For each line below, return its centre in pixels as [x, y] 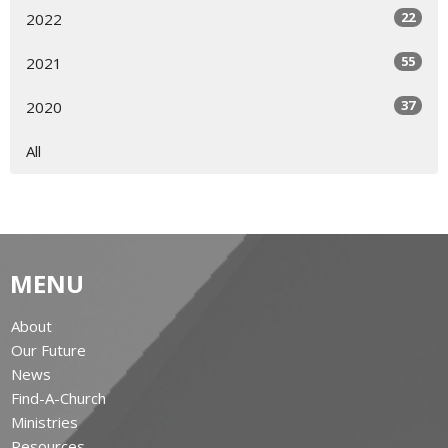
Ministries [44, 421]
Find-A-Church [58, 397]
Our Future [48, 349]
